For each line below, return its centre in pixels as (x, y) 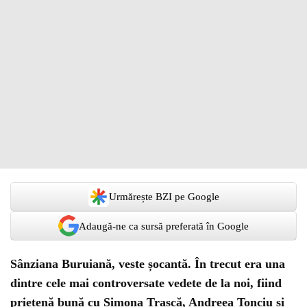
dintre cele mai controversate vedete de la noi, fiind (146, 283)
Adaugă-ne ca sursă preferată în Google (164, 226)
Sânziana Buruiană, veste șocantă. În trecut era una (148, 264)
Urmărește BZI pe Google (164, 197)
